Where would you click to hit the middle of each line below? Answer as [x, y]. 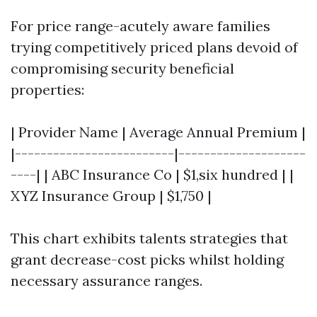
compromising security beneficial [122, 68]
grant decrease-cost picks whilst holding [147, 259]
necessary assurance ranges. [106, 281]
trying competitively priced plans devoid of [154, 47]
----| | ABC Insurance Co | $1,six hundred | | [152, 174]
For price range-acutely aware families [140, 26]
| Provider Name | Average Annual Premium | [158, 132]
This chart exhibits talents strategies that [149, 238]
